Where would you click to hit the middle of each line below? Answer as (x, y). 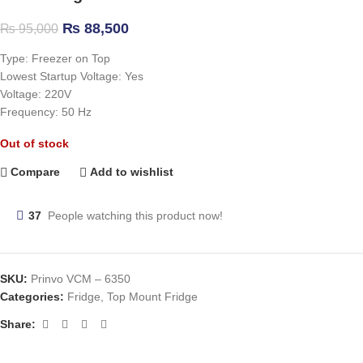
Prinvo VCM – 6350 (81, 278)
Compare (36, 172)
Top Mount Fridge (152, 296)
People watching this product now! (135, 215)
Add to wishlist (132, 172)
